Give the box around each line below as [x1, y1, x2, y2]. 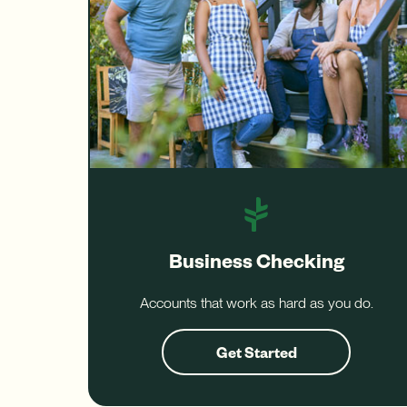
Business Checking [168, 247, 344, 273]
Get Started [215, 342, 297, 362]
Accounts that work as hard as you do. [139, 294, 373, 313]
